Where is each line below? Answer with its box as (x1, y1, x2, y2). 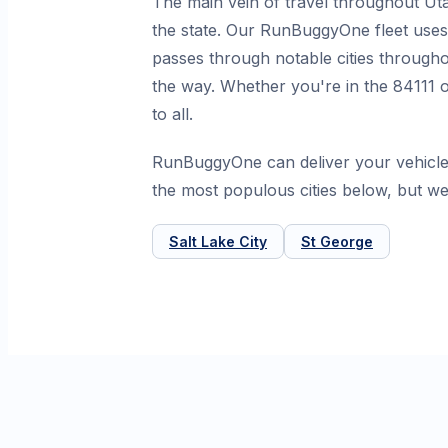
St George (301, 233, 373, 251)
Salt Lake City (169, 233, 267, 251)
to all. (152, 104, 193, 125)
